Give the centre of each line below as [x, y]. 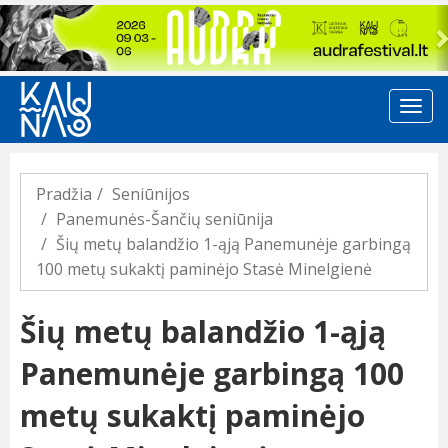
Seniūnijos [151, 194]
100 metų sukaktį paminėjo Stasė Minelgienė [204, 269]
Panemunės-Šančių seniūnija [164, 219]
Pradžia [64, 194]
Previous [46, 17]
